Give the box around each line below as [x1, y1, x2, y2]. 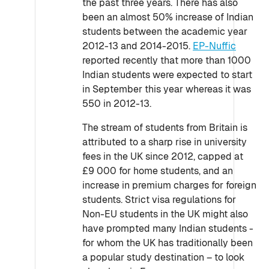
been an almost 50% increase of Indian [82, 11, 253, 23]
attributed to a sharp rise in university [82, 136, 247, 148]
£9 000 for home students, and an [82, 165, 233, 177]
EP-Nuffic [193, 40, 236, 52]
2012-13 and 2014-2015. [82, 40, 193, 52]
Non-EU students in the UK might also [82, 208, 248, 220]
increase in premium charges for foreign [82, 179, 256, 192]
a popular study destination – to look [82, 251, 244, 264]
